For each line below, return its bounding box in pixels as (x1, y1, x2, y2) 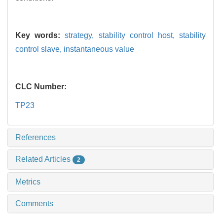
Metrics (15, 177, 40, 186)
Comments (15, 199, 53, 208)
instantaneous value (64, 44, 134, 53)
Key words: (15, 31, 65, 39)
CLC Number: (15, 82, 69, 91)
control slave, (15, 44, 64, 53)
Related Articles (15, 154, 73, 163)
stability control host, (98, 31, 180, 39)
